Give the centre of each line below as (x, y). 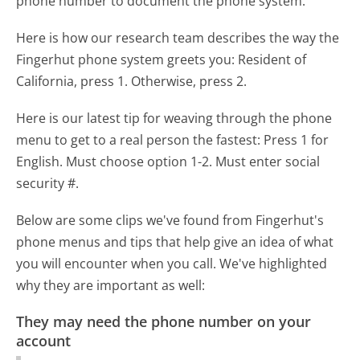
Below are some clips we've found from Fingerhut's (170, 221)
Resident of (272, 59)
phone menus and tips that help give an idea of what (175, 242)
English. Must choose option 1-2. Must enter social (168, 162)
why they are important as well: (111, 286)
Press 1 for (297, 140)
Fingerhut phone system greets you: (127, 59)
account (44, 341)
